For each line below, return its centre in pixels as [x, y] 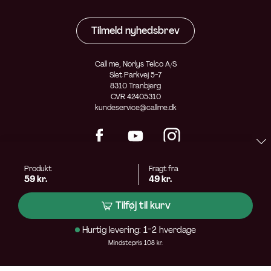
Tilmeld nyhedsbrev [135, 31]
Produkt [38, 169]
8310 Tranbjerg [135, 86]
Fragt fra [164, 169]
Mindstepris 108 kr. [135, 243]
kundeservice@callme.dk [135, 108]
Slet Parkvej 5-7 [135, 75]
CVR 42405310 [135, 97]
